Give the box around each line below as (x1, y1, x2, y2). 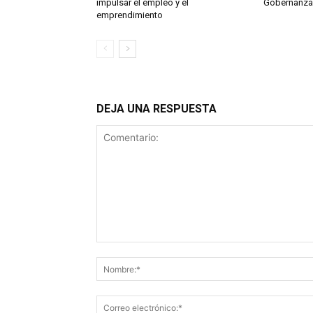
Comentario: (96, 243, 151, 256)
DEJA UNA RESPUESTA (96, 102, 217, 116)
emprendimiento (96, 10, 163, 21)
